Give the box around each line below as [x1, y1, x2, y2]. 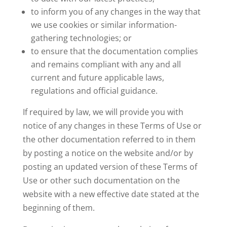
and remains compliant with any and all [30, 59, 181, 70]
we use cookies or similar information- [30, 19, 177, 30]
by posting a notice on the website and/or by [22, 147, 193, 159]
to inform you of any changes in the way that [30, 6, 201, 17]
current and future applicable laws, [30, 72, 164, 83]
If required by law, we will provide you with [22, 106, 183, 118]
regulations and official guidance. [30, 85, 158, 96]
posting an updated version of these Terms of [22, 161, 197, 172]
